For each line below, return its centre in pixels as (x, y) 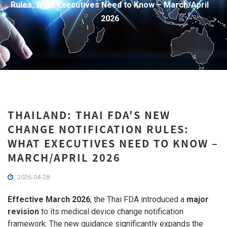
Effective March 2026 (49, 199)
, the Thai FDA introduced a (138, 199)
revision (23, 212)
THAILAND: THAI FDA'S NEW (89, 115)
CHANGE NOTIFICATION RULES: (98, 129)
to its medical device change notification (111, 212)
